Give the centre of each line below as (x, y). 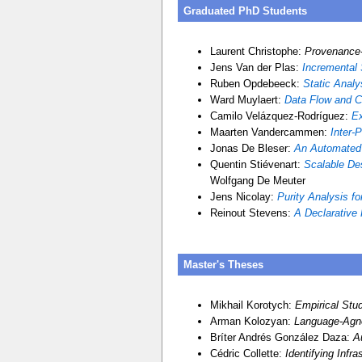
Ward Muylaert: (247, 100)
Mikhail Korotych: (252, 305)
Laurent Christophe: (257, 52)
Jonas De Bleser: (252, 149)
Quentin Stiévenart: (257, 165)
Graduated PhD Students (245, 11)
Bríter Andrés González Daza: (281, 337)
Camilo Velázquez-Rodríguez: (280, 116)
